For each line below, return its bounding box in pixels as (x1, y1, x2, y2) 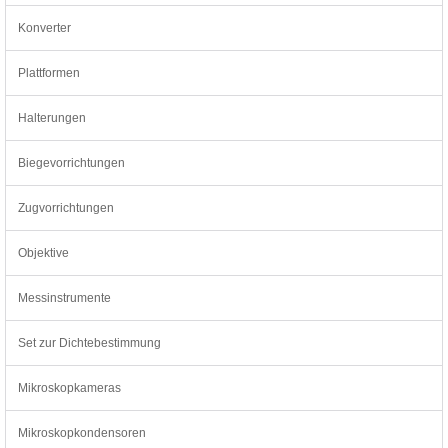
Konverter (18, 20, 71, 35)
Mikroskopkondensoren (18, 425, 146, 440)
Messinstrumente (18, 290, 111, 305)
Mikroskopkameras (18, 380, 121, 395)
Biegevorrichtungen (18, 155, 125, 170)
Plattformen (18, 65, 80, 80)
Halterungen (18, 110, 86, 125)
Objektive (18, 245, 69, 260)
